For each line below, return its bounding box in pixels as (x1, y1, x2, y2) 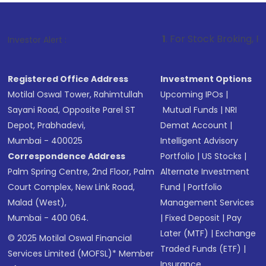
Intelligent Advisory (160, 135, 239, 147)
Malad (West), (8, 197, 67, 208)
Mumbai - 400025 (8, 135, 83, 147)
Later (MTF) (160, 227, 209, 239)
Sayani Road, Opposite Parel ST (8, 104, 136, 116)
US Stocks (202, 150, 242, 162)
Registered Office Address (8, 73, 129, 85)
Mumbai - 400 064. (8, 212, 89, 224)
